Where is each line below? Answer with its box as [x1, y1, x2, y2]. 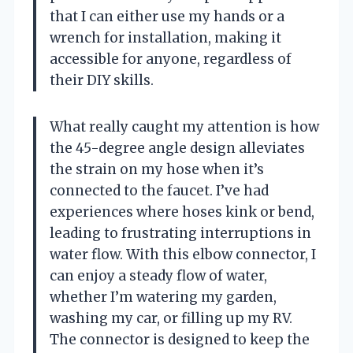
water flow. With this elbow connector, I [50, 245, 316, 263]
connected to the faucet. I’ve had [50, 181, 269, 199]
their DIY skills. [50, 71, 154, 89]
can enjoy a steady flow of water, [50, 266, 267, 284]
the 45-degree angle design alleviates [50, 139, 305, 157]
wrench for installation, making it [50, 28, 281, 46]
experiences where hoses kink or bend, [50, 203, 314, 221]
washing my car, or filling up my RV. [50, 309, 292, 327]
